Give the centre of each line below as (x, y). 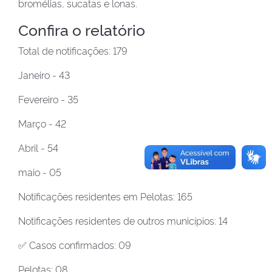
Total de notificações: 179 (73, 51)
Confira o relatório (82, 29)
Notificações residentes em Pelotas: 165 (105, 196)
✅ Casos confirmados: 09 (75, 245)
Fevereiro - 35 (48, 99)
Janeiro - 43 (44, 75)
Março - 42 (42, 124)
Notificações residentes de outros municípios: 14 (123, 221)
